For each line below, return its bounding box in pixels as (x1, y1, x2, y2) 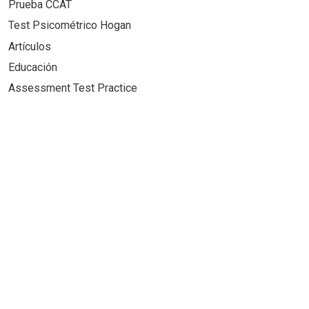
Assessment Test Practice (8, 81, 137, 95)
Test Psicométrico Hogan (8, 19, 131, 32)
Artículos (8, 39, 51, 53)
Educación (8, 61, 57, 74)
